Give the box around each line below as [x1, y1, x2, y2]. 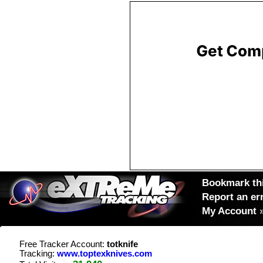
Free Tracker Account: [19, 240, 107, 249]
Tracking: [19, 249, 57, 258]
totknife [107, 240, 138, 249]
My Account [202, 205, 257, 217]
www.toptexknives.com [57, 249, 152, 258]
